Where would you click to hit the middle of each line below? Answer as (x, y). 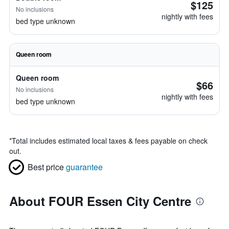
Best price (46, 167)
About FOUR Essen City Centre (100, 201)
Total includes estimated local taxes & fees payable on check (110, 141)
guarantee (84, 167)
